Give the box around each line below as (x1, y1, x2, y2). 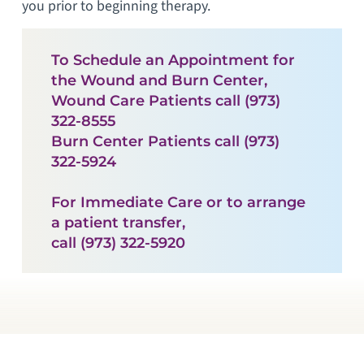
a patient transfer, (50, 213, 185, 231)
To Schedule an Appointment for (50, 50, 295, 68)
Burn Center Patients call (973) (50, 132, 279, 149)
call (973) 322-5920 (50, 233, 185, 251)
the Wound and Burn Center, (50, 71, 267, 89)
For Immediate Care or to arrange (50, 193, 305, 210)
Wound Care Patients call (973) (50, 91, 280, 109)
